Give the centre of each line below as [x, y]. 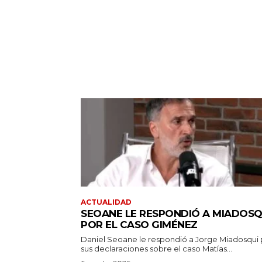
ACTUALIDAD [106, 202]
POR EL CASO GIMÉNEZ [139, 225]
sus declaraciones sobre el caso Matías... [156, 249]
